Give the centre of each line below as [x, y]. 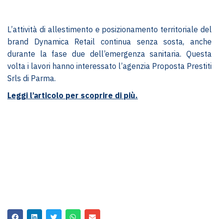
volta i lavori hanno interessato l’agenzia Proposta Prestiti [109, 66]
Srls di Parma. [32, 78]
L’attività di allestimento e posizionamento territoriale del [109, 30]
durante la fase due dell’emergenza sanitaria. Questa [109, 54]
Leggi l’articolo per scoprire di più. [73, 96]
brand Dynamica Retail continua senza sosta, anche [109, 42]
